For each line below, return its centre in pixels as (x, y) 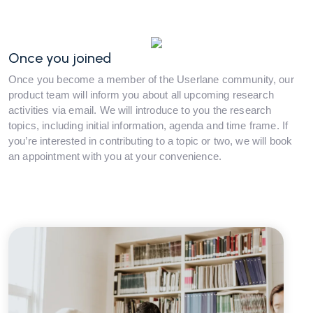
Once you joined (60, 58)
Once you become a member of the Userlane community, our (151, 79)
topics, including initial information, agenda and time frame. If (148, 125)
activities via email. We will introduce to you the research (140, 110)
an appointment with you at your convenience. (115, 156)
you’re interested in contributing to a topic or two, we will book (151, 140)
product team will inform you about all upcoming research (141, 94)
